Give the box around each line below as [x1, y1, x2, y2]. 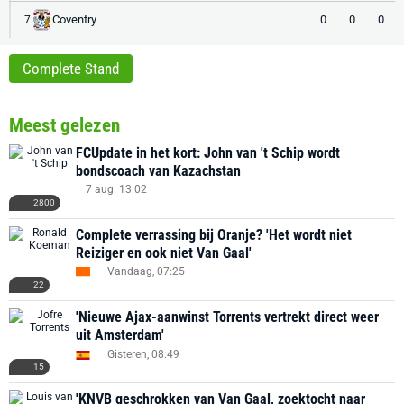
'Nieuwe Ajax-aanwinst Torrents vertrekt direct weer [76, 308, 379, 326]
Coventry [52, 12, 96, 26]
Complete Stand [23, 59, 119, 78]
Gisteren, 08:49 [107, 348, 179, 362]
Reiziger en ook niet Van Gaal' [76, 243, 252, 262]
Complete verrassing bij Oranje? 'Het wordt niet [76, 225, 352, 243]
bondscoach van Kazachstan [76, 161, 241, 179]
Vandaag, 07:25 [107, 264, 185, 278]
